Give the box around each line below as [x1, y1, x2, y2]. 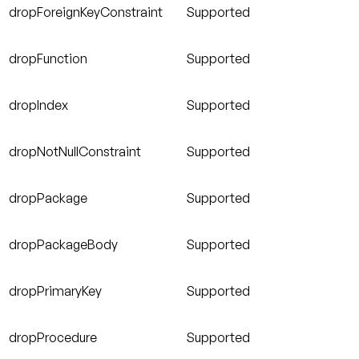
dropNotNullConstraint [9, 143, 141, 160]
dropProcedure [9, 329, 97, 346]
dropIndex [9, 97, 68, 114]
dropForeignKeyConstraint [9, 4, 163, 21]
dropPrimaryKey [9, 283, 102, 300]
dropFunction [9, 50, 87, 67]
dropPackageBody [9, 236, 118, 253]
